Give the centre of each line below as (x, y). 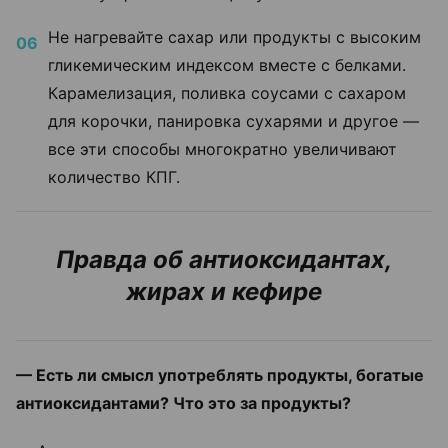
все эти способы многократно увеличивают (222, 148)
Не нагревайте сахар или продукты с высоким (234, 36)
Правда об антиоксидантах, (224, 259)
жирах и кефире (224, 291)
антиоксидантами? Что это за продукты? (183, 402)
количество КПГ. (114, 176)
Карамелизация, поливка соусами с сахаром (227, 92)
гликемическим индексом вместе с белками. (227, 64)
